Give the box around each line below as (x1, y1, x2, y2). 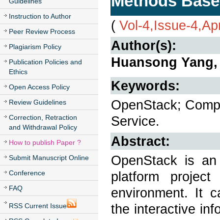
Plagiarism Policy (9, 43, 61, 51)
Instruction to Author (9, 12, 71, 20)
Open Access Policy (9, 83, 70, 91)
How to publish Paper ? (9, 138, 81, 146)
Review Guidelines (9, 98, 66, 106)
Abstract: (111, 134, 170, 149)
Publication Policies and (9, 58, 82, 66)
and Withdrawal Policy (9, 123, 77, 131)
